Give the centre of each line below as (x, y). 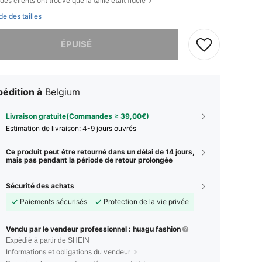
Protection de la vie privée (146, 201)
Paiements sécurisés (54, 201)
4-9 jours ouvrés (109, 128)
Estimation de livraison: (44, 128)
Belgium (63, 92)
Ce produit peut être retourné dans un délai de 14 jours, (100, 151)
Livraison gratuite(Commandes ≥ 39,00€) (77, 116)
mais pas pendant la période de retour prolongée (89, 160)
